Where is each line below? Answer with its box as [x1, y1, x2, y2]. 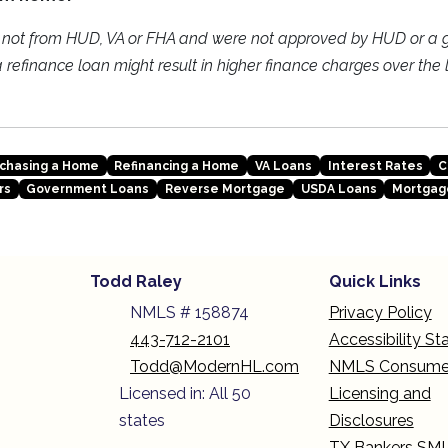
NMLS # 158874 [130, 303, 249, 323]
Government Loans [26, 182, 150, 197]
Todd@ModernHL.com [130, 357, 299, 377]
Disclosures [328, 411, 414, 431]
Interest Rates [327, 158, 423, 173]
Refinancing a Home [114, 158, 240, 173]
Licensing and [328, 384, 431, 404]
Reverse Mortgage [164, 182, 285, 197]
